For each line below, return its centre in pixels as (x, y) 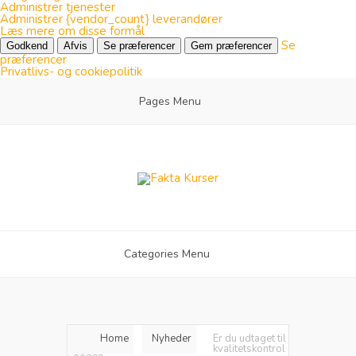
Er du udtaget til (250, 338)
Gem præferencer (231, 45)
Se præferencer (139, 45)
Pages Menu (170, 101)
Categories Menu (167, 253)
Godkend (27, 45)
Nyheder (172, 338)
